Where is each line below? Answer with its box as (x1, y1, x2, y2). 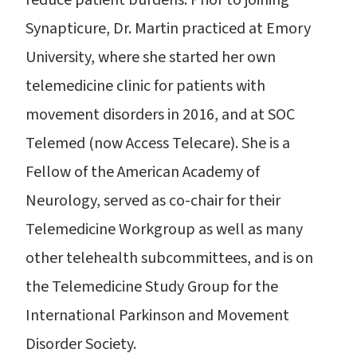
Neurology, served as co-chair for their (25, 190, 280, 212)
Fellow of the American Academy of (25, 161, 260, 183)
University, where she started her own (25, 46, 276, 69)
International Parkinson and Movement (25, 304, 289, 327)
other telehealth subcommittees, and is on (25, 247, 313, 269)
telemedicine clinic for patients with (25, 75, 265, 97)
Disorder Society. (25, 333, 136, 355)
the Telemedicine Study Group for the (25, 276, 278, 298)
